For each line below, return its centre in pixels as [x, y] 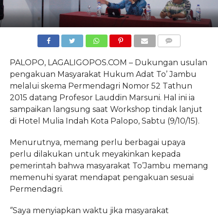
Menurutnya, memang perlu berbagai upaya [97, 142]
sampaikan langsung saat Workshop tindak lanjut [106, 109]
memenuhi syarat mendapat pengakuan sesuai [101, 177]
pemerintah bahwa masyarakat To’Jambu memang [109, 165]
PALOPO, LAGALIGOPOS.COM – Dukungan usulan [108, 62]
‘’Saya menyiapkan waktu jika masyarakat [89, 210]
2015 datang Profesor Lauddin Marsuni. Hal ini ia [102, 97]
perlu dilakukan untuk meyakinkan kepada [95, 154]
